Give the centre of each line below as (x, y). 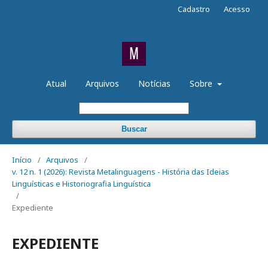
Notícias (155, 83)
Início (22, 160)
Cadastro (194, 9)
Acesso (237, 9)
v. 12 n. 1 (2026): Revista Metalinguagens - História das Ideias (121, 172)
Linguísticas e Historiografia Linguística (81, 184)
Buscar (134, 129)
